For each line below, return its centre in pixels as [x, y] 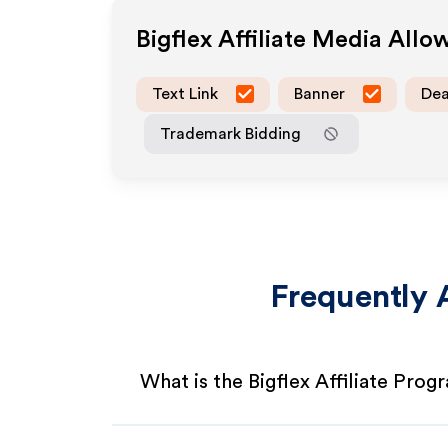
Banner [319, 93]
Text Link [185, 93]
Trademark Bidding [230, 133]
